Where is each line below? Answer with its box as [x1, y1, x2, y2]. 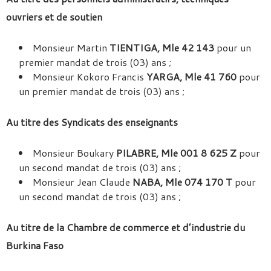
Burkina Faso [6, 238, 64, 252]
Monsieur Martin [33, 41, 109, 54]
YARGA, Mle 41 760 [146, 70, 237, 83]
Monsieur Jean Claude [33, 175, 132, 189]
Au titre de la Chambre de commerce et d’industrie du [6, 220, 245, 234]
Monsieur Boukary [33, 146, 116, 160]
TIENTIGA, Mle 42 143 [109, 41, 217, 54]
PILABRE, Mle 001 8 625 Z [116, 146, 237, 160]
